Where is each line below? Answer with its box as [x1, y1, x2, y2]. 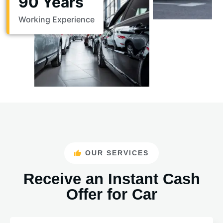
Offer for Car [66, 185, 157, 203]
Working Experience [18, 14, 95, 24]
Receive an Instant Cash [23, 170, 200, 188]
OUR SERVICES [85, 148, 149, 157]
